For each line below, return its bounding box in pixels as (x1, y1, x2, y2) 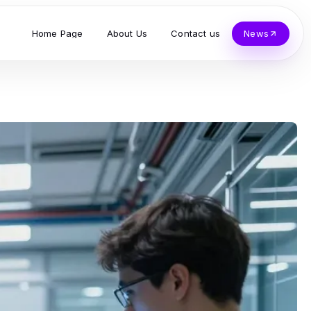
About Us (106, 27, 148, 39)
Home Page (31, 27, 83, 39)
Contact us (171, 27, 221, 39)
